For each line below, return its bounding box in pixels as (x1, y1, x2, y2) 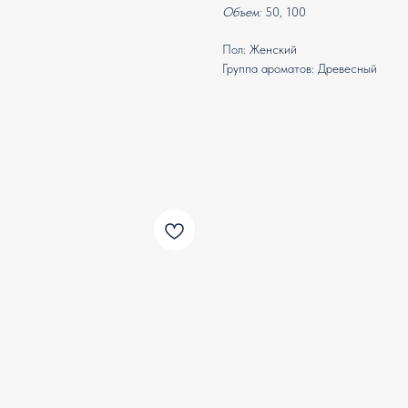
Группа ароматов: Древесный (222, 61, 377, 76)
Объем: (222, 5, 261, 20)
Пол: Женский (222, 42, 297, 57)
